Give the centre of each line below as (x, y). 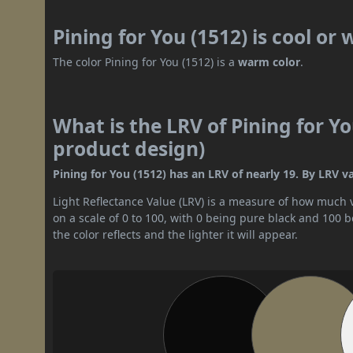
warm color (269, 62)
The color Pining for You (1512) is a (146, 62)
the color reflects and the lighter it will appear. (176, 235)
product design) (129, 149)
